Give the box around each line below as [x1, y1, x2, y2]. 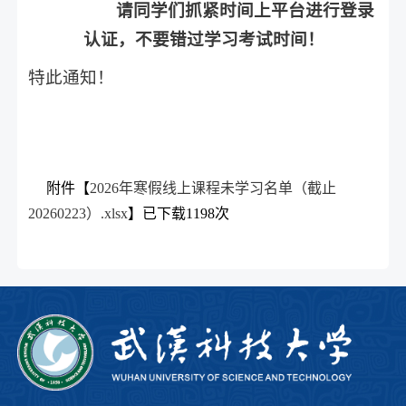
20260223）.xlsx [28, 206, 129, 222]
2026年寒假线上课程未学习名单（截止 [90, 180, 337, 197]
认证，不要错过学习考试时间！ [83, 30, 325, 50]
